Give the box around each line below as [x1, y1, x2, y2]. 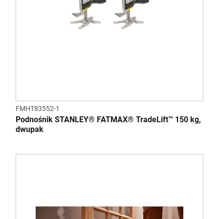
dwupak [16, 125, 44, 134]
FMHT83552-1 [16, 105, 60, 112]
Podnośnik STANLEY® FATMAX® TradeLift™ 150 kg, [16, 115, 201, 124]
